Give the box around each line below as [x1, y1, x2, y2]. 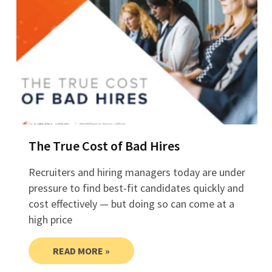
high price [28, 212, 72, 227]
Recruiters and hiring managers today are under [28, 165, 245, 180]
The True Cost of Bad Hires [28, 137, 180, 155]
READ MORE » [52, 245, 110, 257]
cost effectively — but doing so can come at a [28, 197, 234, 211]
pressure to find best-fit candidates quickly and [28, 181, 244, 195]
